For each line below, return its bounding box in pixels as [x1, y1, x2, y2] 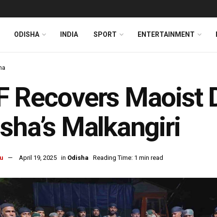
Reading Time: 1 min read [93, 154, 163, 162]
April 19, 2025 [19, 154, 57, 162]
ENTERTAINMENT [138, 31, 195, 38]
